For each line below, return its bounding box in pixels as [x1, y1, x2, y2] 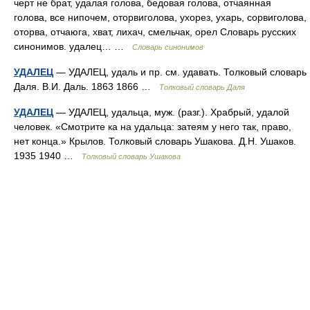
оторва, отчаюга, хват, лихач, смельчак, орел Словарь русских [14, 26, 296, 37]
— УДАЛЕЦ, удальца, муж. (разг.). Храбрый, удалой [53, 107, 289, 118]
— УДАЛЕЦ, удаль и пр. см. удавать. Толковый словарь [53, 66, 307, 77]
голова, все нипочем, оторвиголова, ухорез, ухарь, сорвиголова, [14, 12, 307, 23]
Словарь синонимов [132, 43, 203, 51]
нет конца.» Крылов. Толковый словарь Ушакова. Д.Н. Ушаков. [14, 136, 296, 147]
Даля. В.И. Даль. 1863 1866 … [14, 81, 159, 92]
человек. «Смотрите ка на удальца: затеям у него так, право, [14, 121, 291, 132]
